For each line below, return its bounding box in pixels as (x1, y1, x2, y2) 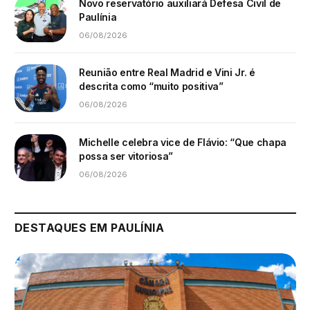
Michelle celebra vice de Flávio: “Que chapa (79, 136, 286, 148)
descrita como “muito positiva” (79, 80, 224, 93)
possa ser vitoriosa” (79, 149, 174, 162)
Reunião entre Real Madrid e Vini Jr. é (79, 66, 255, 79)
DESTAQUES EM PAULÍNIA (15, 220, 165, 235)
